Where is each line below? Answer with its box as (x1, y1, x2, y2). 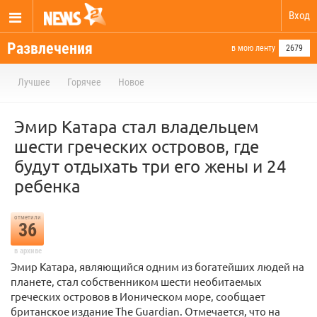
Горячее (67, 76, 101, 88)
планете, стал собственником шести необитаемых (11, 275, 262, 288)
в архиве (13, 246, 42, 255)
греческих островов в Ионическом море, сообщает (11, 289, 265, 303)
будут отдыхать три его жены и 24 (14, 156, 287, 176)
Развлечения (7, 40, 93, 57)
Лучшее (18, 76, 50, 88)
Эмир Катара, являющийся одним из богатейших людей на (11, 260, 304, 273)
